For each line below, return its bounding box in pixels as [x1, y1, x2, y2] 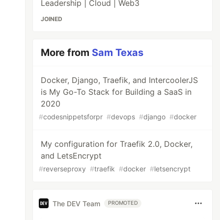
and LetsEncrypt [41, 151, 102, 161]
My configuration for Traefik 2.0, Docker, [41, 139, 193, 149]
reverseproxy [43, 165, 86, 173]
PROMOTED [108, 200, 138, 206]
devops [111, 112, 136, 121]
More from [41, 47, 92, 58]
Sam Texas [92, 47, 144, 58]
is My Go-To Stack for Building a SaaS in [41, 87, 192, 97]
